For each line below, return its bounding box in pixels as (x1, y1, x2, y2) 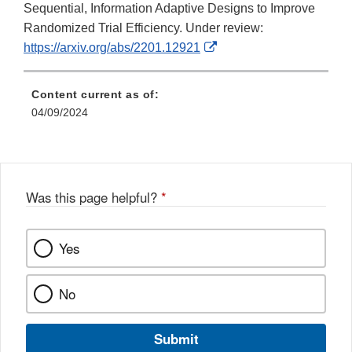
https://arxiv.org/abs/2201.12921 (24, 41, 200, 55)
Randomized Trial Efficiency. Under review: (24, 21, 263, 35)
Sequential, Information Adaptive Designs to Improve (24, 2, 315, 16)
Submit (153, 329, 199, 349)
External (216, 40, 262, 54)
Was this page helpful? (26, 188, 161, 207)
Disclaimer (216, 79, 276, 93)
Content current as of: (31, 88, 159, 101)
